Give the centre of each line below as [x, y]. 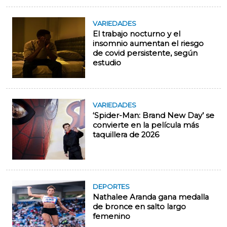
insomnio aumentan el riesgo [148, 44]
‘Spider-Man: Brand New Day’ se [154, 116]
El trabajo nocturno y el [137, 34]
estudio [107, 63]
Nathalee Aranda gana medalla [151, 197]
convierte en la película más [146, 125]
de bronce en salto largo [139, 207]
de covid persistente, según [145, 53]
